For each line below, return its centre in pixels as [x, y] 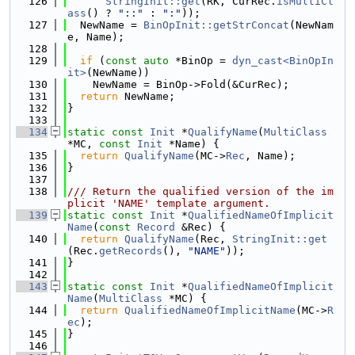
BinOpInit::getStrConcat [216, 25]
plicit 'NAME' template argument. [169, 203]
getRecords [131, 251]
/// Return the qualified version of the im [200, 191]
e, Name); [96, 37]
